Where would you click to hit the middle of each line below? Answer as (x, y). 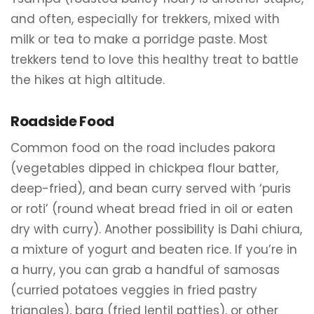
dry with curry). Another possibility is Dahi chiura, (156, 229)
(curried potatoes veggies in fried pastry (134, 290)
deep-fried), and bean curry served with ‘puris (151, 189)
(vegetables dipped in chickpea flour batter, (144, 168)
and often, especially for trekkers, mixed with (145, 19)
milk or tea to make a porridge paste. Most (139, 39)
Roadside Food (63, 121)
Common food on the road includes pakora (143, 148)
